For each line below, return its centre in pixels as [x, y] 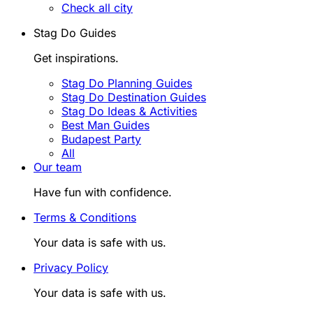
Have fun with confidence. [103, 192]
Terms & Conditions [85, 217]
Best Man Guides [105, 125]
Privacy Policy [71, 267]
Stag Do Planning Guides [127, 83]
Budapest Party [101, 139]
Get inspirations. [76, 58]
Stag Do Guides [75, 32]
